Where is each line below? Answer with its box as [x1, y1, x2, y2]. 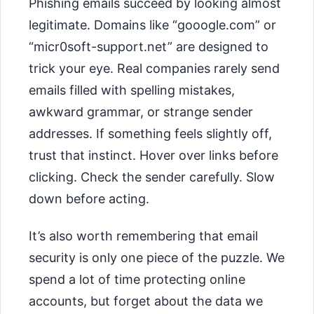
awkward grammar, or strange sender [29, 104, 253, 120]
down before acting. [29, 191, 149, 207]
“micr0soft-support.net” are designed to [29, 39, 268, 55]
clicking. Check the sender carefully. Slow [29, 170, 275, 185]
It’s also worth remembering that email [29, 228, 258, 243]
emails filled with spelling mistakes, [29, 83, 235, 98]
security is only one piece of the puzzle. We [29, 250, 285, 265]
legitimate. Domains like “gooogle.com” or [29, 18, 276, 33]
